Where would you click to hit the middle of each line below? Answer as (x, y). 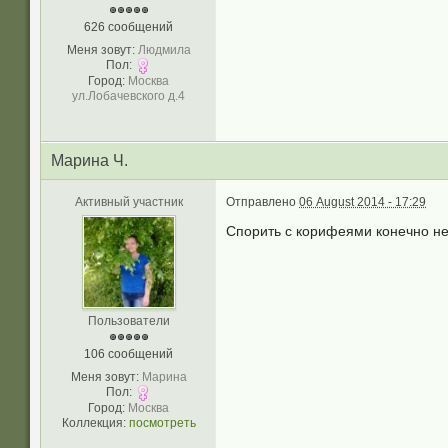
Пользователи (128, 321)
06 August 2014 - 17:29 (362, 202)
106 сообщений (128, 354)
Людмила (164, 50)
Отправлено (262, 202)
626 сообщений (128, 27)
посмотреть (162, 423)
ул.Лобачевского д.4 (128, 96)
